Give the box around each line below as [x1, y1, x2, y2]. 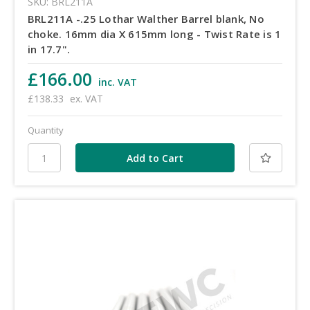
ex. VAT [69, 92, 103, 106]
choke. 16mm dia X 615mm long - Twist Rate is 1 [27, 26, 282, 41]
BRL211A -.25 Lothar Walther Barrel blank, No [27, 11, 264, 26]
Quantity [27, 124, 64, 137]
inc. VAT [98, 75, 137, 89]
